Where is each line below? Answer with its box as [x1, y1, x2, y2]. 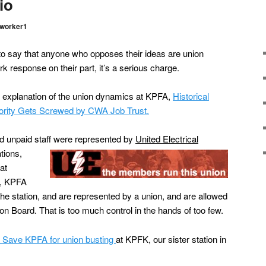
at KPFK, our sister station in [116, 232, 226, 245]
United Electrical [135, 132, 198, 145]
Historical [173, 89, 209, 102]
